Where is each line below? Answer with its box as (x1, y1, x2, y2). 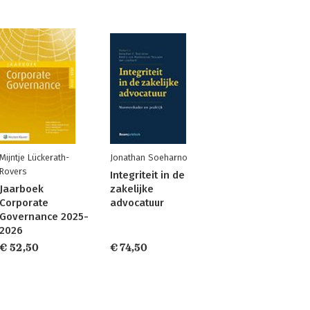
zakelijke (109, 183, 154, 195)
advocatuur (109, 197, 164, 209)
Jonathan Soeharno (109, 152, 188, 163)
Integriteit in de (109, 169, 185, 181)
